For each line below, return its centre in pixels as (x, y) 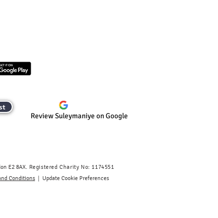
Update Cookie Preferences (76, 178)
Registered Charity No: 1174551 (72, 167)
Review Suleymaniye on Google (79, 116)
